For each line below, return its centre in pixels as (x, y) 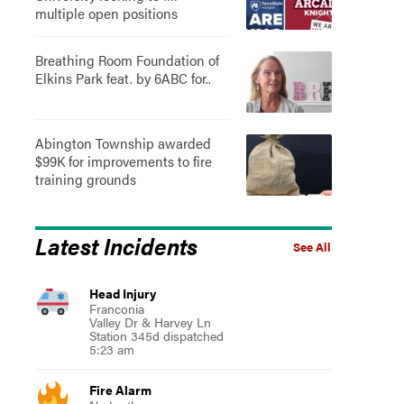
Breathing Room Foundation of (127, 60)
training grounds (85, 179)
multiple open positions (106, 13)
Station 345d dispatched (156, 335)
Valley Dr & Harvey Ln (150, 322)
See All (312, 247)
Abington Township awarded (123, 143)
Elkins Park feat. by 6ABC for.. (123, 78)
